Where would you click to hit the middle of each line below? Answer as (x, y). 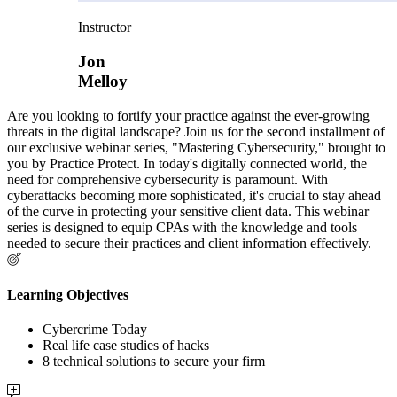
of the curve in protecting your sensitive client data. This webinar (188, 211)
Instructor (105, 27)
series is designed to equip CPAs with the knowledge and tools (182, 227)
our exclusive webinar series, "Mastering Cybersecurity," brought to (196, 147)
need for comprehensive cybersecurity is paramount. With (167, 179)
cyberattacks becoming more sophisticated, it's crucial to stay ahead (194, 195)
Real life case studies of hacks (126, 346)
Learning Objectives (68, 295)
